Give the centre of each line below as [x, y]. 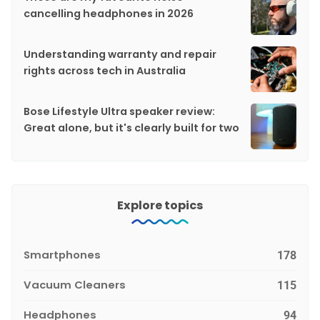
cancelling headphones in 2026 [109, 14]
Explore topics [160, 206]
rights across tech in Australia [105, 71]
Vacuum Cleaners [75, 285]
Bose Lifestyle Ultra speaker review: [119, 112]
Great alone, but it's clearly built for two [131, 128]
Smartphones [62, 255]
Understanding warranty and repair [120, 55]
